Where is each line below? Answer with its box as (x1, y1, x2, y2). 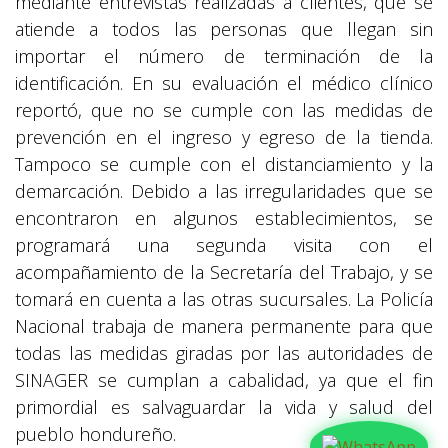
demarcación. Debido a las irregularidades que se (15, 179, 433, 203)
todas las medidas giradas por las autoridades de (15, 341, 433, 365)
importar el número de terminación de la (15, 44, 433, 68)
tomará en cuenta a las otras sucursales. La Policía (15, 287, 433, 311)
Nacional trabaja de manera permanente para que (15, 314, 433, 338)
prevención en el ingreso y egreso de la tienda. (15, 125, 433, 149)
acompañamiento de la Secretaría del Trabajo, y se (15, 260, 433, 284)
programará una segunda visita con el (15, 233, 433, 257)
